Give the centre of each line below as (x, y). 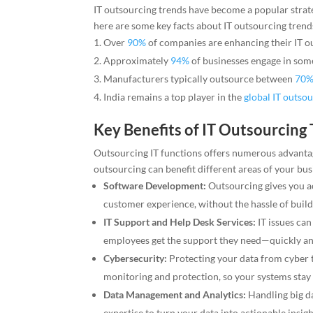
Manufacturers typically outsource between (199, 79)
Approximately (137, 61)
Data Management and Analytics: (175, 295)
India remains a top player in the (174, 97)
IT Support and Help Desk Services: (180, 222)
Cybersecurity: (136, 259)
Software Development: (155, 186)
